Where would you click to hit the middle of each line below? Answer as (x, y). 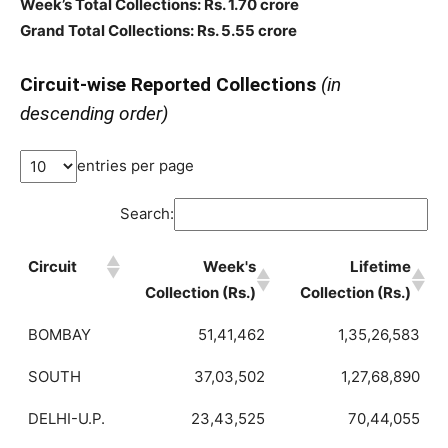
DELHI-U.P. (66, 418)
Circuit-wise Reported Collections (170, 85)
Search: (147, 214)
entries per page (135, 166)
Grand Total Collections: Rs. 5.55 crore (158, 31)
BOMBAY (59, 334)
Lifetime (381, 266)
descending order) (94, 114)
